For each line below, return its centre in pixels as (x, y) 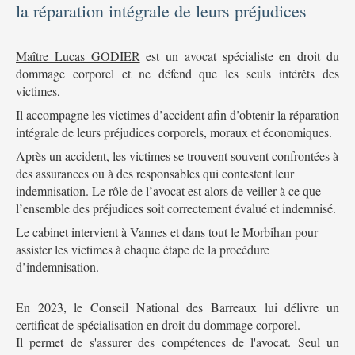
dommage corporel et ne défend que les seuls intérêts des (177, 74)
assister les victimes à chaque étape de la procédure (143, 250)
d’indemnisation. (57, 267)
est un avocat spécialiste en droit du (240, 56)
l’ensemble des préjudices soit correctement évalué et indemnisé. (176, 208)
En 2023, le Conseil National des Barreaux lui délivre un (177, 307)
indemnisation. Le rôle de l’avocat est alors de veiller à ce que (168, 191)
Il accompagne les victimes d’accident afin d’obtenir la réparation (177, 115)
